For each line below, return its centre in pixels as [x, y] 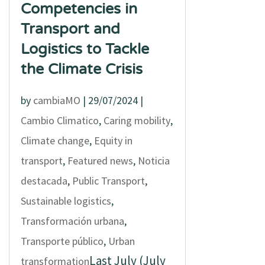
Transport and [70, 29]
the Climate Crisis [81, 69]
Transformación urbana [72, 221]
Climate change [55, 140]
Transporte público [62, 241]
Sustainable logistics [66, 201]
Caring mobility [137, 120]
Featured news [100, 161]
